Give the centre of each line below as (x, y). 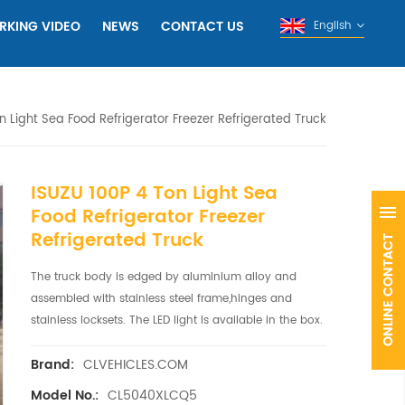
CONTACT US (202, 27)
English (333, 25)
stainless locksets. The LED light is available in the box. (176, 320)
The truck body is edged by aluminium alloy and (163, 277)
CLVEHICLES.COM (135, 365)
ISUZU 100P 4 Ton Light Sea (154, 194)
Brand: (52, 365)
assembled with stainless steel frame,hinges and (161, 299)
